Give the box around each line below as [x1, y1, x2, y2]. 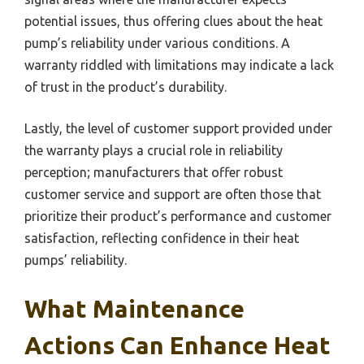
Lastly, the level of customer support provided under [24, 121, 332, 136]
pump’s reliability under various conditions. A [24, 36, 290, 51]
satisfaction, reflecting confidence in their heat [24, 231, 299, 246]
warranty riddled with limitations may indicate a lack [24, 58, 334, 73]
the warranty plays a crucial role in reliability [24, 143, 283, 158]
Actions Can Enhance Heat [24, 331, 331, 360]
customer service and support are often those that [24, 187, 321, 202]
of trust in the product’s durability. [24, 80, 227, 95]
